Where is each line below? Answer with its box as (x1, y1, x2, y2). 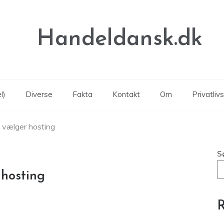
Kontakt (112, 89, 140, 99)
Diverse (25, 89, 52, 99)
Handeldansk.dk (37, 28, 202, 50)
